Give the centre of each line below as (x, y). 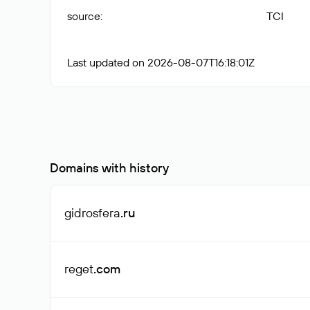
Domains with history (109, 168)
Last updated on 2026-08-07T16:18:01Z (161, 62)
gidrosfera (92, 213)
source (84, 16)
